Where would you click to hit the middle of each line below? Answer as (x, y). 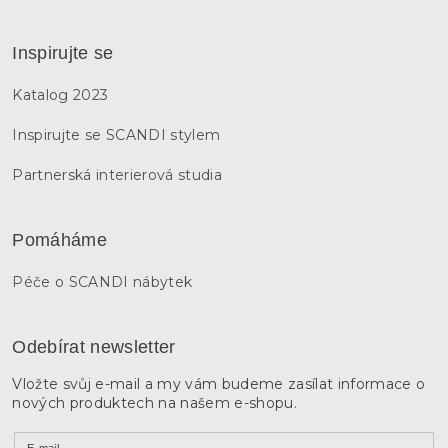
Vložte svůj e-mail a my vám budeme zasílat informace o (219, 384)
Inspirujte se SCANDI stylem (116, 135)
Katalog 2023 (60, 95)
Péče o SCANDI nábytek (102, 282)
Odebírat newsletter (94, 347)
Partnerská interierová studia (117, 175)
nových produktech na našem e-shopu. (154, 403)
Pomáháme (59, 240)
